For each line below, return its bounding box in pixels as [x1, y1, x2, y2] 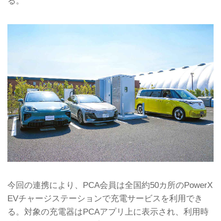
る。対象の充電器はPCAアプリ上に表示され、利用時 [7, 207, 209, 217]
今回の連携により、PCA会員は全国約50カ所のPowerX [7, 180, 213, 190]
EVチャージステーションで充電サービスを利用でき [7, 193, 203, 204]
